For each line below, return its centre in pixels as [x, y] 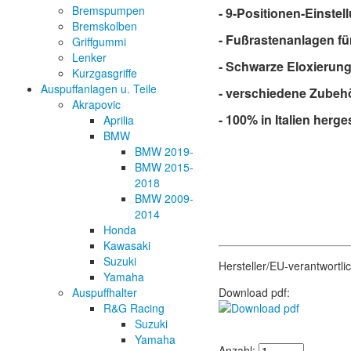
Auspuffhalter [105, 292]
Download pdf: [255, 292]
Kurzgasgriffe [105, 72]
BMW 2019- [164, 151]
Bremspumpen [109, 10]
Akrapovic [96, 104]
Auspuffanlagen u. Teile [99, 88]
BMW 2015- [164, 166]
